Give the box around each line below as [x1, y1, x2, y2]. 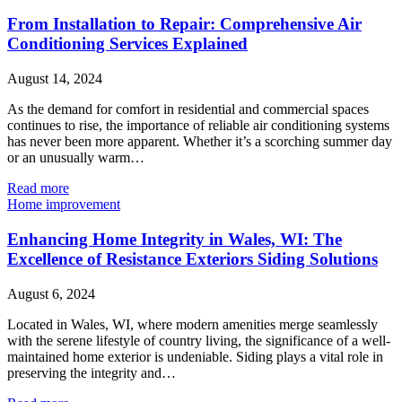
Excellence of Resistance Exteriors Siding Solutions [7, 249, 378, 268]
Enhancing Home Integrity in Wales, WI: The [7, 229, 342, 249]
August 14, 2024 [7, 71, 102, 87]
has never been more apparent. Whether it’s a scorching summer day [7, 134, 392, 150]
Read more [7, 180, 69, 197]
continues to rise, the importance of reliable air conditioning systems [7, 118, 389, 134]
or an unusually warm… [7, 150, 144, 166]
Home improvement [7, 197, 120, 213]
